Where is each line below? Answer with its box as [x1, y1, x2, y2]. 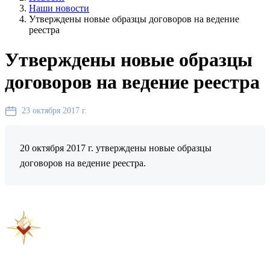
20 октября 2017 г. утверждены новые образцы [20, 142, 212, 153]
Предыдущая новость [17, 198, 93, 208]
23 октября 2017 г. [22, 106, 87, 116]
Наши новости [29, 3, 89, 14]
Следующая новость [124, 198, 196, 208]
